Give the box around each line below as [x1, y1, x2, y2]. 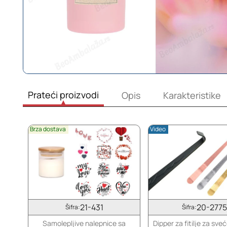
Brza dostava [29, 125, 66, 134]
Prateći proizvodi [28, 88, 99, 101]
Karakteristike [163, 89, 221, 102]
